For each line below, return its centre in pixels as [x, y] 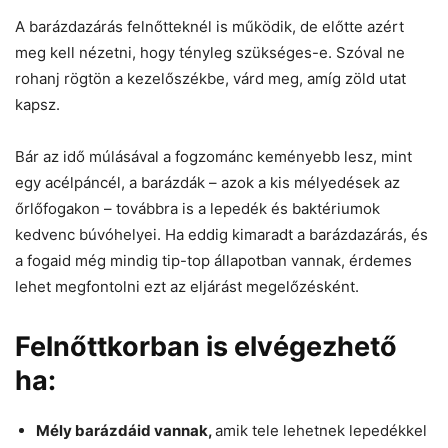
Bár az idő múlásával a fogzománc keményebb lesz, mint [213, 156]
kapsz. [37, 104]
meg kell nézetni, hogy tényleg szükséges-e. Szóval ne [210, 52]
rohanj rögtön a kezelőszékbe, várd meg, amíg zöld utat [210, 78]
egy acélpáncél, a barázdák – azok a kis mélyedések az [207, 182]
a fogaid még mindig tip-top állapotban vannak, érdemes [213, 260]
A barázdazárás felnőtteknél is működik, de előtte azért [209, 26]
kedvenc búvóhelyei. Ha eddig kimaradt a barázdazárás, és [221, 234]
